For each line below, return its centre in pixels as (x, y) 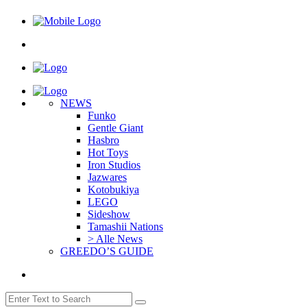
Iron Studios (114, 164)
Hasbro (103, 140)
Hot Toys (108, 152)
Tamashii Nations (125, 226)
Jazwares (107, 177)
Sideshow (109, 214)
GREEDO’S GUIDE (107, 251)
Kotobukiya (113, 189)
